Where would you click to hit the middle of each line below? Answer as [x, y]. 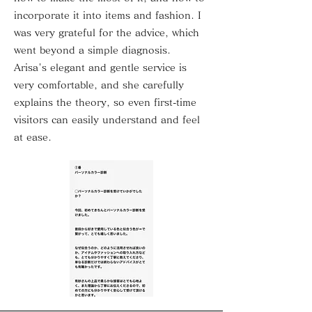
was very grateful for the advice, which [107, 33]
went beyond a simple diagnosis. [92, 50]
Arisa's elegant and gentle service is [100, 68]
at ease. [33, 137]
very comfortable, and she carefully [99, 85]
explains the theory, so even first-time [105, 102]
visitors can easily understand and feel [107, 120]
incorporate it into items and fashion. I [108, 15]
